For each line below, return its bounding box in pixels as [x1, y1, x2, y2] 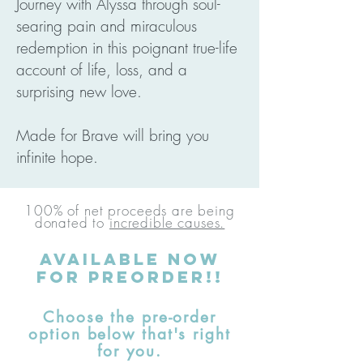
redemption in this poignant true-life [16, 37, 237, 58]
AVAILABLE [39, 249, 168, 269]
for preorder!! [36, 267, 224, 287]
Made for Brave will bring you [16, 125, 209, 146]
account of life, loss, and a [16, 59, 187, 80]
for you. [97, 341, 162, 361]
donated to [34, 213, 110, 232]
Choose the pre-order [43, 307, 216, 327]
